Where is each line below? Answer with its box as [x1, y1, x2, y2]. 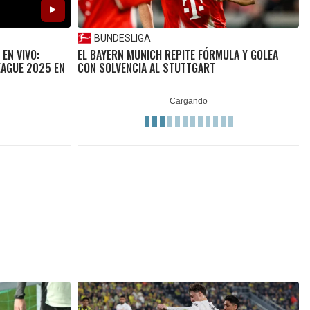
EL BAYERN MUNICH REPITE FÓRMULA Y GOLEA [77, 46, 278, 63]
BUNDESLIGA [93, 32, 151, 44]
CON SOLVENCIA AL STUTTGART [77, 59, 215, 76]
